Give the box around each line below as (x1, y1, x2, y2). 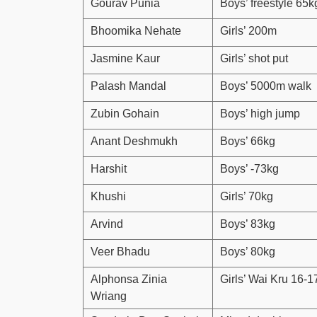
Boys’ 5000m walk (220, 79, 311, 92)
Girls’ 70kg (220, 190, 273, 202)
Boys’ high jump (220, 107, 300, 120)
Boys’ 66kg (220, 134, 275, 147)
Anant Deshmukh (91, 134, 178, 147)
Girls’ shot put (220, 52, 288, 64)
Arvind (91, 217, 123, 230)
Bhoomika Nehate (91, 24, 181, 37)
